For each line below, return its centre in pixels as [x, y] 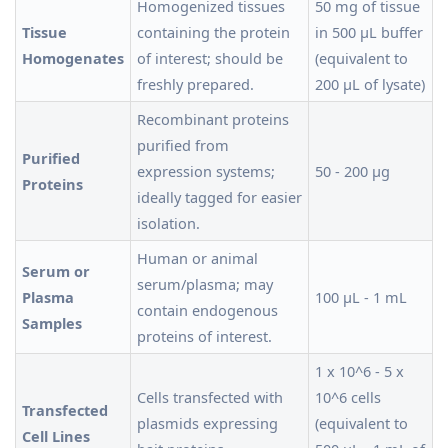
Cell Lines [56, 435]
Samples [52, 322]
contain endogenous [207, 309]
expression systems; [206, 170]
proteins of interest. [204, 335]
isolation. [168, 222]
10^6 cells [348, 396]
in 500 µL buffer [369, 31]
